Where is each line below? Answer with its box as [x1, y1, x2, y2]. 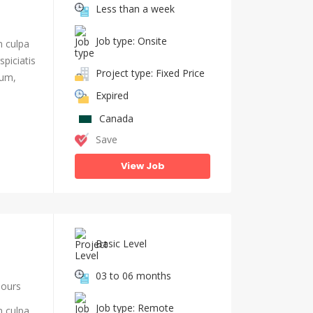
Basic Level [96, 236, 147, 250]
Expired [96, 88, 129, 102]
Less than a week [96, 1, 175, 15]
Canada [99, 112, 133, 125]
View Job [120, 159, 165, 173]
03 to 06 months [96, 268, 171, 282]
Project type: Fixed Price [96, 66, 205, 80]
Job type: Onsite [96, 34, 167, 48]
